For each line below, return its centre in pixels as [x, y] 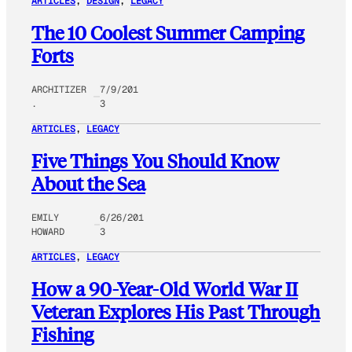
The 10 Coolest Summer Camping [168, 33]
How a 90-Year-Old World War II [165, 288]
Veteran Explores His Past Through [176, 311]
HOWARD [48, 231]
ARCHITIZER [59, 90]
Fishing [62, 334]
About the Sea [88, 184]
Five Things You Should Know [155, 161]
